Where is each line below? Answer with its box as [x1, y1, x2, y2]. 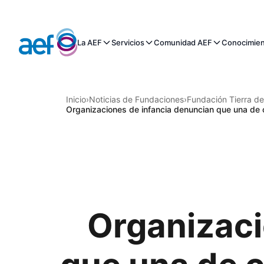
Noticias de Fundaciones [89, 94, 184, 104]
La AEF [77, 38, 102, 47]
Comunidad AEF [153, 38, 212, 47]
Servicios [111, 38, 144, 47]
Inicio [66, 94, 86, 104]
